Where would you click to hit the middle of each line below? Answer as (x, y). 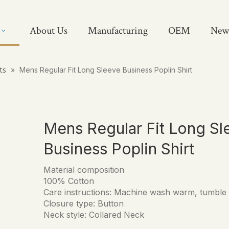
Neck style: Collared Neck (94, 214)
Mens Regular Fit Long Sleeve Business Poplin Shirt (106, 70)
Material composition (84, 169)
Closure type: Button (84, 203)
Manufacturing (118, 31)
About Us (48, 31)
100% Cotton (69, 181)
